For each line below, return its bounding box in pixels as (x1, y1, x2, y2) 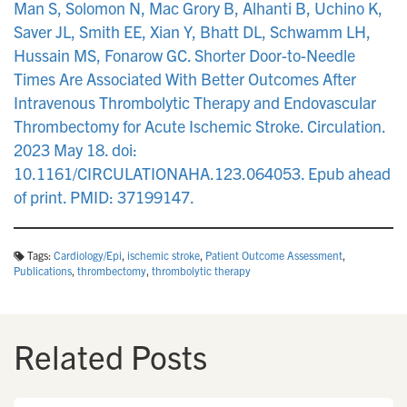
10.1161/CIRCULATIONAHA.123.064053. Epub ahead (14, 163, 391, 184)
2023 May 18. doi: (14, 139, 137, 160)
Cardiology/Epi (54, 248, 122, 262)
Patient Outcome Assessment (205, 248, 342, 262)
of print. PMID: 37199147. (14, 186, 194, 207)
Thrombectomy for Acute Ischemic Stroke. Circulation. (14, 115, 385, 136)
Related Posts (14, 335, 207, 376)
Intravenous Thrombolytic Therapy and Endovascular (14, 92, 376, 113)
